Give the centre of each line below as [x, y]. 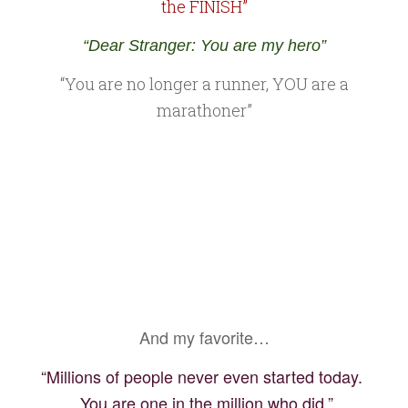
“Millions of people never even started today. [204, 376]
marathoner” [204, 110]
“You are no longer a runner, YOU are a [204, 83]
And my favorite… [204, 337]
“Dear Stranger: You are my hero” [204, 46]
